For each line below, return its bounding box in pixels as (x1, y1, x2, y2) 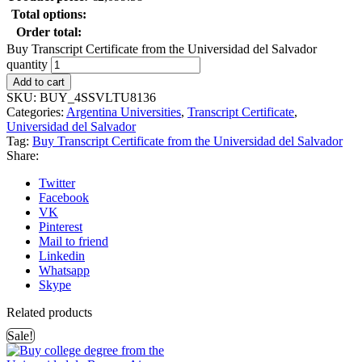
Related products (6, 305, 92, 319)
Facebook (39, 190, 89, 204)
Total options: (11, 6, 86, 21)
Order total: (15, 24, 82, 39)
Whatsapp (39, 263, 90, 277)
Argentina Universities (66, 104, 181, 119)
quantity (6, 57, 48, 71)
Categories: (6, 104, 66, 119)
